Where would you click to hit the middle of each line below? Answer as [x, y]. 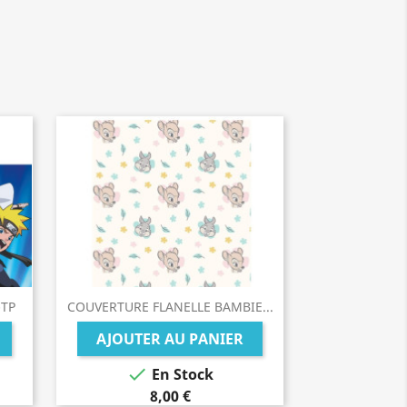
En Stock [181, 375]
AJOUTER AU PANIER [170, 339]
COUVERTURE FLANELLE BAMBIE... [170, 307]
